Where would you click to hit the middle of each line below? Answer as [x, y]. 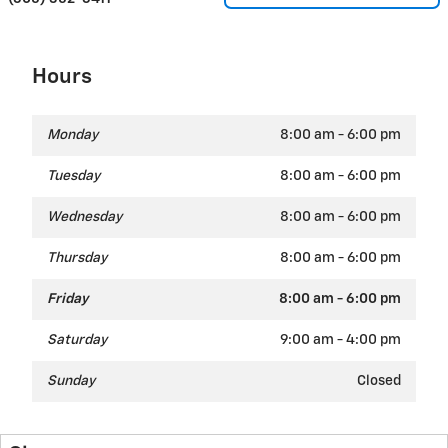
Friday [67, 298]
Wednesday [84, 216]
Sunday [71, 380]
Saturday [77, 339]
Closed [379, 380]
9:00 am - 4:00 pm [340, 339]
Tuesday [73, 175]
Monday [72, 134]
